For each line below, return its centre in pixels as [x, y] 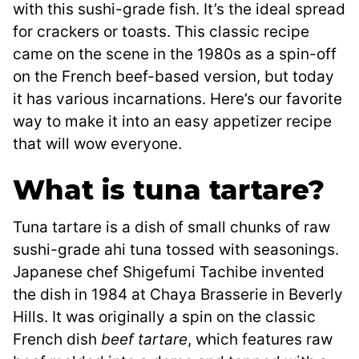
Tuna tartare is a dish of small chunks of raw [171, 228]
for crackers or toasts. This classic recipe [161, 32]
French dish [57, 340]
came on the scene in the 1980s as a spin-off [175, 54]
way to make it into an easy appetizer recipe [172, 122]
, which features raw [260, 340]
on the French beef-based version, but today [173, 77]
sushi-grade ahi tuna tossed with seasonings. [176, 250]
